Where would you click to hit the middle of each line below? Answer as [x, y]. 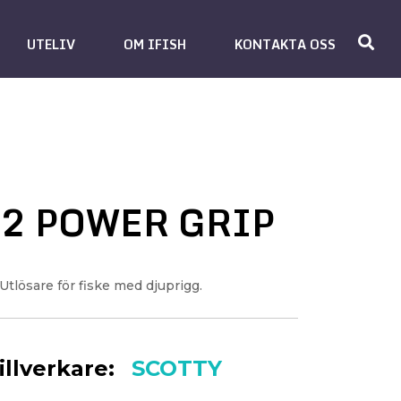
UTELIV [51, 44]
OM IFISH [155, 44]
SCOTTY [176, 368]
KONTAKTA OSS [285, 44]
